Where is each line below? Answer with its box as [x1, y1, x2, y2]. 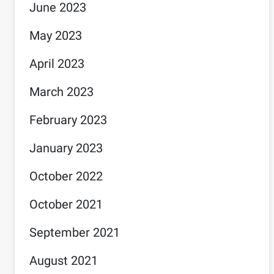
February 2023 [29, 113, 107, 127]
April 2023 [29, 56, 84, 71]
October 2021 [29, 197, 103, 212]
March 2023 [29, 84, 94, 99]
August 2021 [29, 253, 98, 268]
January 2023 [29, 141, 103, 155]
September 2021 [29, 225, 120, 240]
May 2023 [29, 28, 82, 43]
